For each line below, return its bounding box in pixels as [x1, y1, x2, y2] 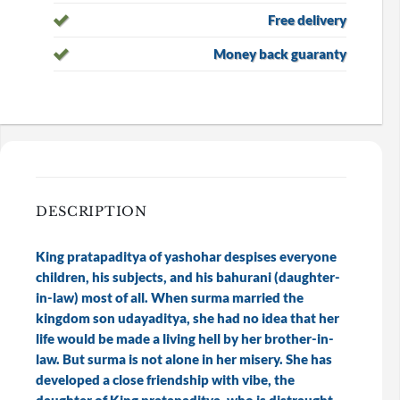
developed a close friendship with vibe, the [35, 371, 295, 387]
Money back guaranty [213, 46, 347, 62]
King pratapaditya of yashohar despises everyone [35, 248, 337, 264]
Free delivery [268, 12, 347, 28]
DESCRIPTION [35, 204, 147, 221]
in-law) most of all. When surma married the [35, 289, 304, 305]
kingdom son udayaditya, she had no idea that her [35, 310, 339, 326]
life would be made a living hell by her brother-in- [35, 330, 334, 346]
